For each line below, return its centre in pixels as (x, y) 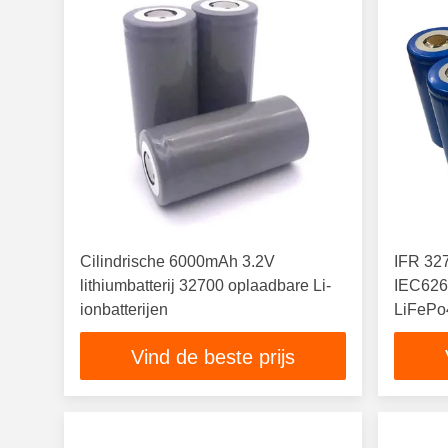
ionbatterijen (124, 309)
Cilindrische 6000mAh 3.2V (177, 261)
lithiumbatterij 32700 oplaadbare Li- (205, 285)
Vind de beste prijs (213, 357)
